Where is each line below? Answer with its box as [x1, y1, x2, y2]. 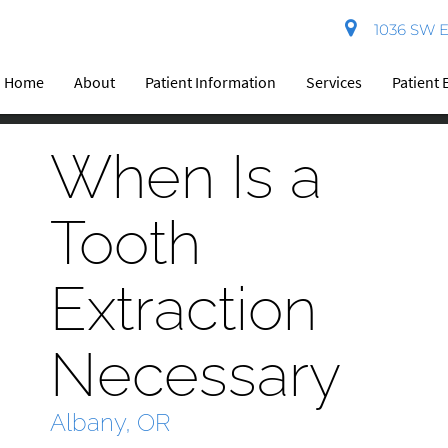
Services [306, 72, 363, 92]
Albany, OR [50, 408, 170, 437]
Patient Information [145, 72, 277, 92]
